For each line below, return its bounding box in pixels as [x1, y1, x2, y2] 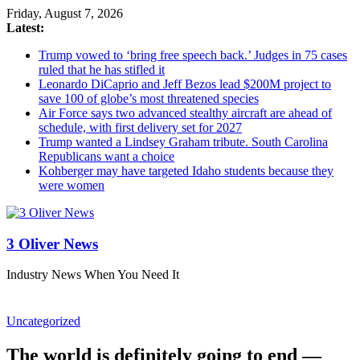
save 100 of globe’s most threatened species [39, 92, 259, 105]
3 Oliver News [6, 235, 98, 252]
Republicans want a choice [39, 149, 174, 163]
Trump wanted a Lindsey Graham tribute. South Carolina [39, 135, 328, 149]
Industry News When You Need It [6, 268, 179, 282]
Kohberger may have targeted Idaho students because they [39, 164, 333, 178]
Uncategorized [6, 313, 80, 328]
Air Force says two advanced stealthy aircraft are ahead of [39, 106, 332, 120]
